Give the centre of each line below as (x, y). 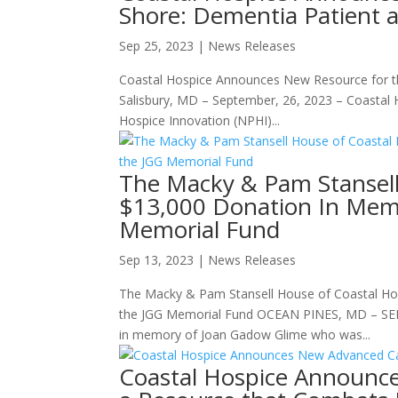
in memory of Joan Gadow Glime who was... (245, 335)
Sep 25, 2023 (157, 46)
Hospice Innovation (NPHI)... (200, 121)
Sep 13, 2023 (157, 260)
